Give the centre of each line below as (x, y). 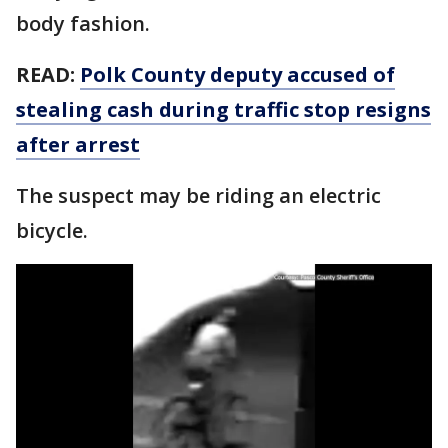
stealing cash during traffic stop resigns (223, 109)
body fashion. (85, 23)
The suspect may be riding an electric (198, 195)
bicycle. (52, 230)
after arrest (78, 144)
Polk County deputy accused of (237, 74)
